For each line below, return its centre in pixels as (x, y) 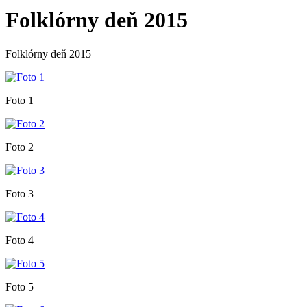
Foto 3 (20, 193)
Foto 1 (20, 100)
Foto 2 (20, 147)
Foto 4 (20, 240)
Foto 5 (20, 286)
